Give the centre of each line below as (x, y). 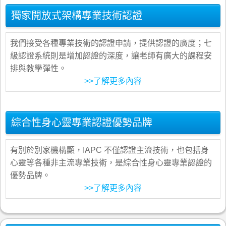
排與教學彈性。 (38, 68)
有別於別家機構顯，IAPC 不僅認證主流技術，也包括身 (109, 150)
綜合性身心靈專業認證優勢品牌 (82, 122)
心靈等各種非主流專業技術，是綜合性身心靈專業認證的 (111, 162)
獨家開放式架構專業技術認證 (77, 15)
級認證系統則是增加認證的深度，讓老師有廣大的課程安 (111, 55)
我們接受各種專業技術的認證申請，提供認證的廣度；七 (111, 43)
